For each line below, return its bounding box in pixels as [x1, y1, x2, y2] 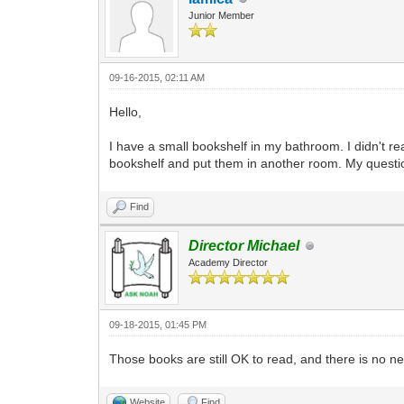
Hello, [109, 105, 142, 119]
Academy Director [188, 257, 269, 268]
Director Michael [188, 238, 300, 253]
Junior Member [188, 10, 255, 21]
